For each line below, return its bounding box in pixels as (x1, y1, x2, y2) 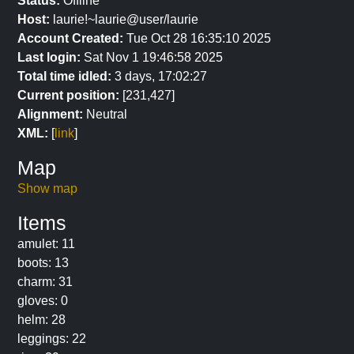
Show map (17, 182, 77, 195)
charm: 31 (17, 275, 73, 288)
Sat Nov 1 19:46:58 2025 (81, 51, 223, 64)
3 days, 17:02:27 (111, 70, 207, 83)
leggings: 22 (17, 332, 86, 345)
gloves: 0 (17, 294, 68, 307)
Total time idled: (17, 70, 111, 83)
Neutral (83, 107, 127, 121)
